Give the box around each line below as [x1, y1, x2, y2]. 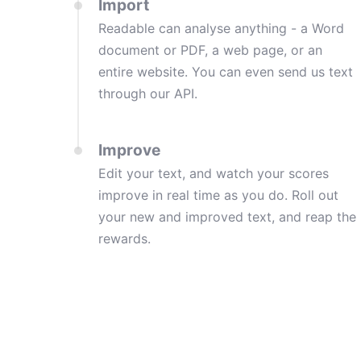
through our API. [98, 85, 197, 102]
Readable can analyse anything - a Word [98, 19, 344, 36]
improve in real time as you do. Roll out [98, 186, 338, 203]
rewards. [98, 230, 151, 247]
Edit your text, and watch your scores [98, 164, 329, 181]
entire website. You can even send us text [98, 63, 353, 80]
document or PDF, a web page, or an [98, 41, 322, 58]
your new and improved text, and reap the [98, 208, 356, 225]
